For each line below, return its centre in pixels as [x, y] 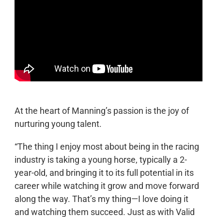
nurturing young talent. [58, 124]
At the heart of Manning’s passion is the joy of [101, 111]
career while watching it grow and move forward [107, 186]
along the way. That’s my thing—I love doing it [101, 199]
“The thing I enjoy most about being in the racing [107, 147]
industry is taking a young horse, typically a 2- [101, 160]
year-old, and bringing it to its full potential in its [104, 173]
